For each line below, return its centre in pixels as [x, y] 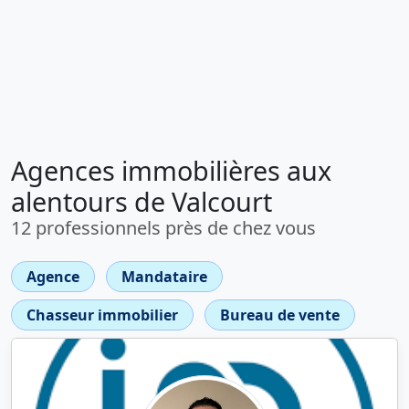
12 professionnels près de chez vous [163, 228]
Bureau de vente [280, 315]
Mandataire [164, 277]
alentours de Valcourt [142, 201]
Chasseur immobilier [102, 315]
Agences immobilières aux [171, 170]
